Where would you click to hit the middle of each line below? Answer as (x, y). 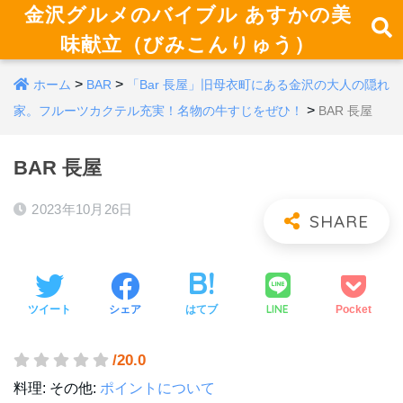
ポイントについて (157, 388)
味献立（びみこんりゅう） (188, 44)
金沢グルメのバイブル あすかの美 (188, 14)
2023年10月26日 (82, 209)
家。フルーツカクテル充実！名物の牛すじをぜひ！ (158, 111)
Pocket (354, 309)
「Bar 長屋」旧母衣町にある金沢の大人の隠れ (258, 85)
